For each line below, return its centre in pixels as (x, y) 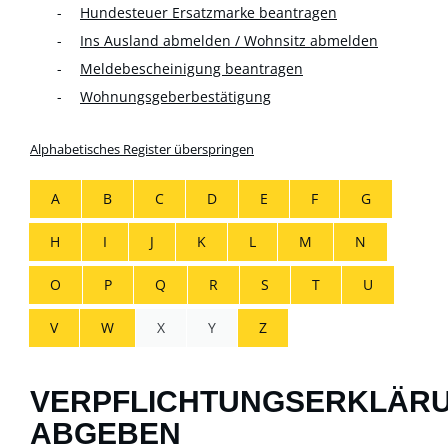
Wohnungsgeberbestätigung (175, 96)
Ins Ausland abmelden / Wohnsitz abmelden (229, 40)
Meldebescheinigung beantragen (191, 68)
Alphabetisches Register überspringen (142, 148)
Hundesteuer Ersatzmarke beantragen (208, 12)
